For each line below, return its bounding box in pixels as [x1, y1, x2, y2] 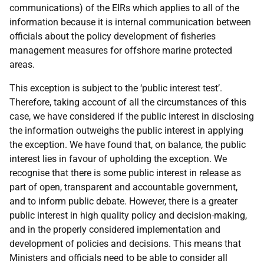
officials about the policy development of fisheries [9, 31, 216, 42]
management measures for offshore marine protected [9, 45, 232, 56]
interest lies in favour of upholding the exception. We [9, 153, 227, 164]
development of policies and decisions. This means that [9, 238, 241, 249]
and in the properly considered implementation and [9, 224, 220, 235]
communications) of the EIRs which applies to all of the [9, 2, 239, 14]
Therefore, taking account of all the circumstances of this [9, 97, 246, 108]
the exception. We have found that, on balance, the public [9, 139, 246, 150]
